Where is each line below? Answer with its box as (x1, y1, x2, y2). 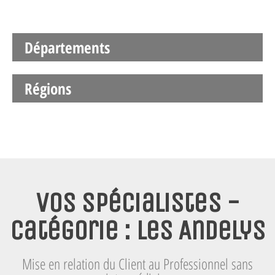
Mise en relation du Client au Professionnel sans (22, 253, 253, 274)
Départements (25, 36, 110, 58)
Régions (25, 77, 71, 99)
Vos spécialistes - (36, 186, 239, 219)
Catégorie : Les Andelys (10, 214, 265, 247)
